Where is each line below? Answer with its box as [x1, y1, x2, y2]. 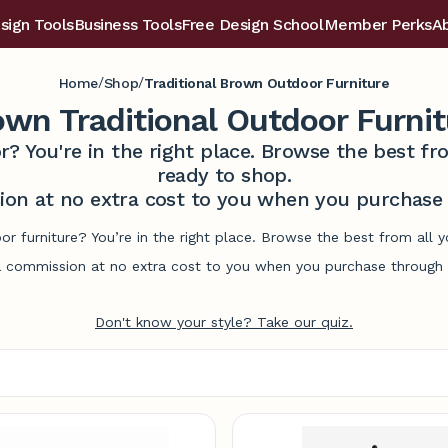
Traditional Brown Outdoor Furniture [144, 74, 390, 91]
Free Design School [181, 15, 324, 34]
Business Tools [73, 15, 182, 34]
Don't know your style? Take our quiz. [95, 314, 353, 330]
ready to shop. [156, 163, 292, 187]
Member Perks [323, 15, 432, 34]
